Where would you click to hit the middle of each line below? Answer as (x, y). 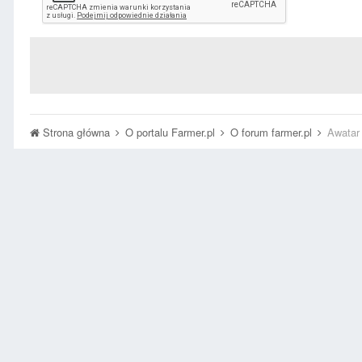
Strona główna (76, 132)
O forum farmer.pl (273, 132)
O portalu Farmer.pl (172, 132)
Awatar (343, 132)
